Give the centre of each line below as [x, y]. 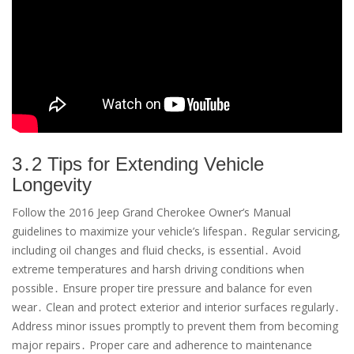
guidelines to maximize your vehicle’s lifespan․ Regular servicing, [176, 231]
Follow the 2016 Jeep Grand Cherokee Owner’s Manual [151, 212]
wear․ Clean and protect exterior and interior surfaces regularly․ [176, 307]
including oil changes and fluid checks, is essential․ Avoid [156, 250]
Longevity [52, 184]
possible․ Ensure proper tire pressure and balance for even [162, 288]
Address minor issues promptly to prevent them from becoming [175, 326]
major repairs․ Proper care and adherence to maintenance [162, 345]
